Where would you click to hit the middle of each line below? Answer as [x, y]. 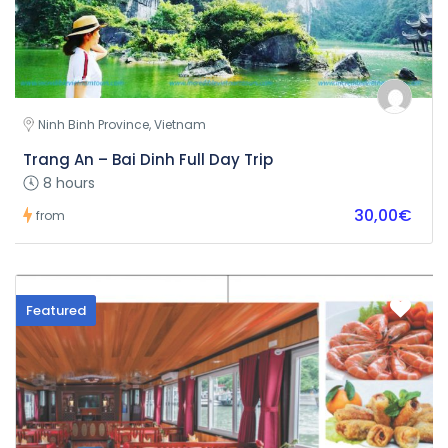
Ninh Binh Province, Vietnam [122, 124]
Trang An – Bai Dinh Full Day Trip [148, 159]
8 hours [69, 183]
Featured [56, 311]
